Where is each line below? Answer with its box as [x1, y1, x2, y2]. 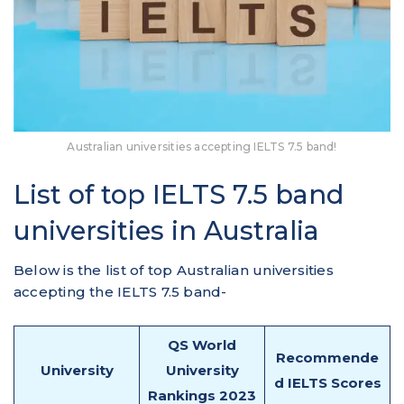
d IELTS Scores [273, 373, 381, 391]
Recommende [276, 348, 379, 366]
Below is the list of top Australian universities [14, 261, 334, 279]
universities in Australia [14, 214, 319, 246]
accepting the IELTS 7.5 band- [14, 282, 231, 300]
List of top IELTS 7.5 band [14, 178, 344, 210]
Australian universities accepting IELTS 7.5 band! [67, 139, 337, 153]
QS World [168, 335, 236, 353]
